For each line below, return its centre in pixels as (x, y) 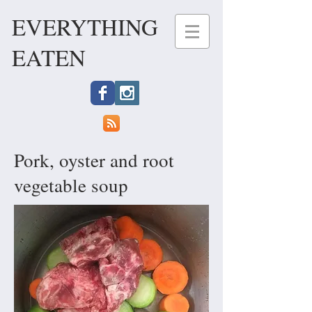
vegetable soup (71, 185)
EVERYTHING (85, 26)
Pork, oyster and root (94, 160)
